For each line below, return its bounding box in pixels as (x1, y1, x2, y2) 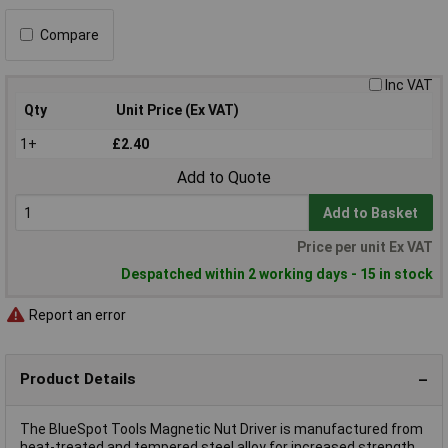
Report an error (26, 307, 126, 323)
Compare (40, 26, 99, 43)
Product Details (20, 370, 136, 389)
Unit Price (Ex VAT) (116, 101, 239, 118)
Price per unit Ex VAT (297, 239, 433, 256)
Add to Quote (177, 168, 271, 188)
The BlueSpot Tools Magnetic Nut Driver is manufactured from (20, 420, 423, 437)
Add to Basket (323, 204, 419, 221)
